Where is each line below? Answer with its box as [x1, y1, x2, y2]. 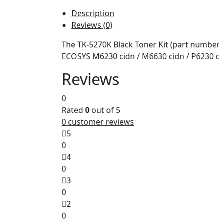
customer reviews [66, 116, 134, 127]
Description [71, 7, 114, 19]
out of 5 [89, 104, 120, 115]
